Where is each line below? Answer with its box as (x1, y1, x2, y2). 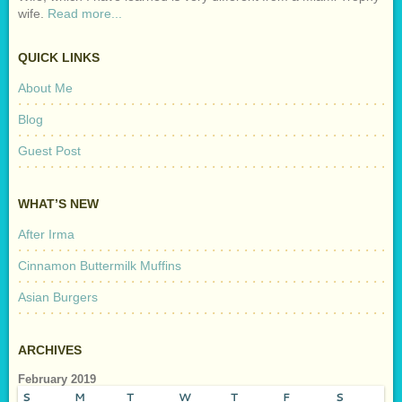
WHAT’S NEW (18, 196, 99, 211)
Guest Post (18, 143, 81, 158)
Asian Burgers (18, 289, 98, 304)
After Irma (18, 226, 74, 241)
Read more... (48, 5, 122, 21)
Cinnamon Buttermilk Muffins (18, 258, 181, 273)
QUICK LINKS (18, 49, 100, 65)
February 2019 (18, 371, 96, 386)
